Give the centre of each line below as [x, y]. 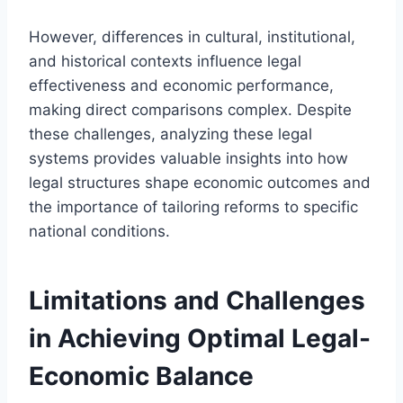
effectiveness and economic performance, [181, 85]
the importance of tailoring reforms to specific [193, 206]
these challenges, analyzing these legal [170, 134]
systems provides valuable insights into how [188, 158]
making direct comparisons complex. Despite [190, 109]
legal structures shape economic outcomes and [200, 182]
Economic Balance [141, 376]
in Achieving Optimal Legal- [200, 338]
